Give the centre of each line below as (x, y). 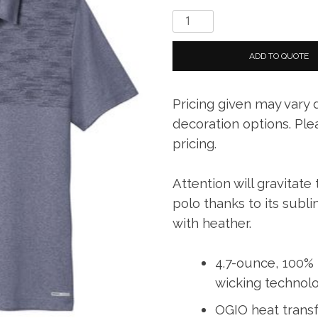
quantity (192, 85)
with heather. (212, 223)
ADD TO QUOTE (279, 56)
